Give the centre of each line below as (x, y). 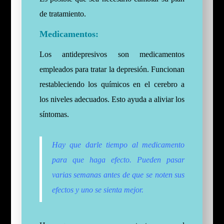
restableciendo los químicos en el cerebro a (112, 84)
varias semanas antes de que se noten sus (118, 175)
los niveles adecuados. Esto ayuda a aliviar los (112, 99)
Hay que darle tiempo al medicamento (118, 145)
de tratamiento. (62, 14)
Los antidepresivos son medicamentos (112, 54)
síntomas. (54, 114)
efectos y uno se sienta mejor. (97, 190)
